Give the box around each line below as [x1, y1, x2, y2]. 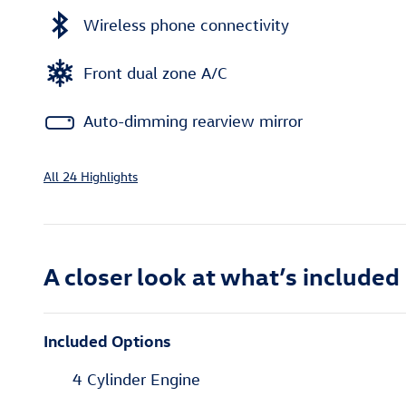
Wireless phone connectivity [83, 14, 289, 34]
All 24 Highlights [43, 168, 138, 186]
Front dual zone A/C [83, 63, 227, 82]
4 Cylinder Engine [72, 370, 200, 390]
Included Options [43, 330, 170, 352]
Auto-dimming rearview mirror [83, 111, 303, 130]
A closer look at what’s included [43, 260, 400, 292]
